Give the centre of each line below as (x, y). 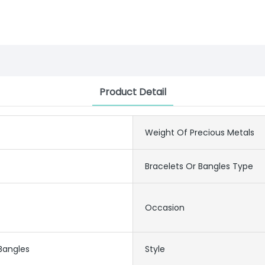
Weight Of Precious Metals (200, 133)
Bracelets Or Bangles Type (199, 167)
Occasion (165, 208)
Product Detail (132, 92)
